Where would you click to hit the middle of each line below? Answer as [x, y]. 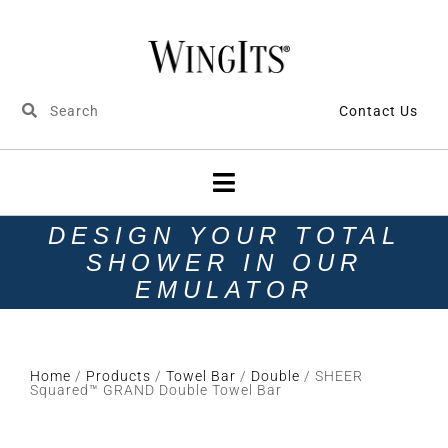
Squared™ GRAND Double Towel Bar [156, 389]
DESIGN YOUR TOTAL [224, 235]
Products [118, 375]
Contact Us [378, 110]
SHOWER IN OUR [224, 262]
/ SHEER [331, 375]
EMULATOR [224, 289]
